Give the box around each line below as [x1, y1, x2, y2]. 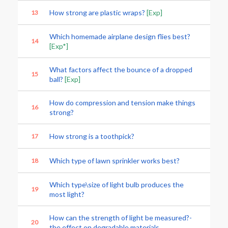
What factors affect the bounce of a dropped [49, 65, 192, 74]
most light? [49, 190, 84, 198]
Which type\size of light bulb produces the [49, 180, 184, 189]
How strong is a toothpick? [49, 132, 134, 140]
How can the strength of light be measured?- [49, 213, 192, 222]
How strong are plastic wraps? [49, 8, 147, 17]
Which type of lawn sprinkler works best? [49, 156, 180, 165]
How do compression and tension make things [49, 98, 195, 107]
